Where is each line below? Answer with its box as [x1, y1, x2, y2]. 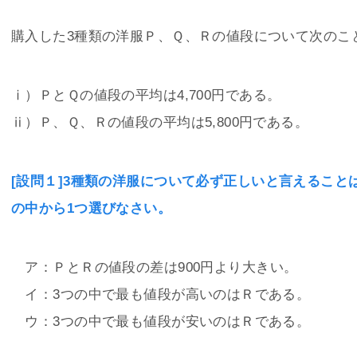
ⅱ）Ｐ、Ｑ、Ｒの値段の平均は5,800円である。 [11, 115, 309, 130]
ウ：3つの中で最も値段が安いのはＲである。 [11, 314, 311, 329]
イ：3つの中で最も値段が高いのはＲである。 [11, 287, 311, 302]
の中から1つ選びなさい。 [11, 201, 172, 216]
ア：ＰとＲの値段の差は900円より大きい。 [11, 260, 298, 275]
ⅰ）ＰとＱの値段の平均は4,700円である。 [11, 88, 281, 103]
